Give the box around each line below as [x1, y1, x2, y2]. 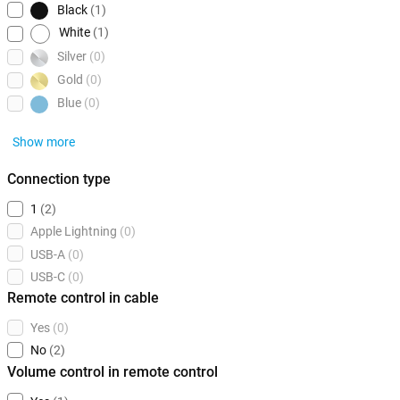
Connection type [7, 171, 111, 187]
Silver [57, 49, 87, 64]
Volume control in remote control [7, 362, 218, 380]
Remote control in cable [7, 289, 159, 307]
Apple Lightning [30, 224, 117, 239]
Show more [12, 135, 75, 150]
